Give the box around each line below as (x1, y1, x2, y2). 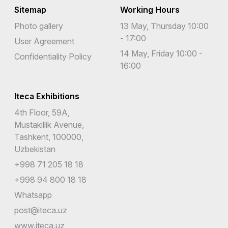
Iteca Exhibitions (14, 91, 79, 101)
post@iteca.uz (14, 205, 67, 215)
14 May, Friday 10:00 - (120, 48, 203, 59)
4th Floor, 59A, (14, 107, 70, 118)
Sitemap (14, 4, 46, 15)
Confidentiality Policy (14, 51, 92, 62)
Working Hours (120, 4, 180, 15)
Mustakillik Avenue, (14, 119, 84, 130)
